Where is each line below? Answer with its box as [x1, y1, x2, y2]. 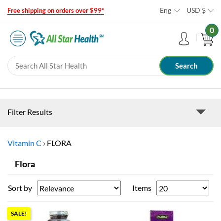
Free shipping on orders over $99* [7, 6, 104, 14]
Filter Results [7, 107, 52, 117]
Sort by [8, 183, 32, 193]
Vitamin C [7, 138, 41, 148]
